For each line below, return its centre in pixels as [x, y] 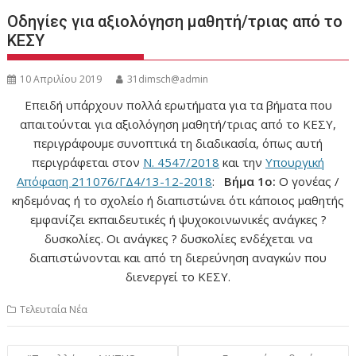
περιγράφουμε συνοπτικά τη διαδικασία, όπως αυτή [178, 143]
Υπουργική [295, 163]
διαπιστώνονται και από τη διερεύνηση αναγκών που [178, 258]
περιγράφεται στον [87, 163]
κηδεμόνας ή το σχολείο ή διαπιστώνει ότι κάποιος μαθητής [178, 201]
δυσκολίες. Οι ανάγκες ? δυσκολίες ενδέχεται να [178, 239]
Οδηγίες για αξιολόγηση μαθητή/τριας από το [175, 22]
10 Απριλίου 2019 [61, 79]
